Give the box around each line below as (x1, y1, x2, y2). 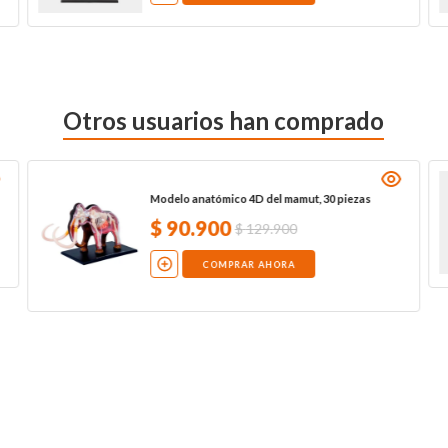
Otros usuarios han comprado (63, 105, 385, 135)
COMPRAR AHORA (201, 258, 295, 270)
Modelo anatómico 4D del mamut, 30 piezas (149, 192, 371, 206)
